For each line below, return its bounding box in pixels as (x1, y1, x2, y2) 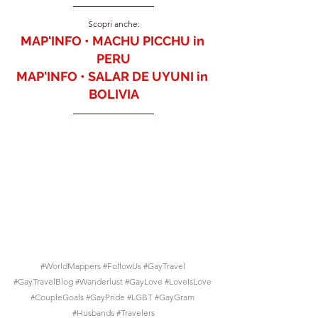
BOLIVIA (88, 87, 139, 102)
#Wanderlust (75, 275, 123, 287)
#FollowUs (102, 260, 141, 271)
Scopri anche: (87, 18, 140, 30)
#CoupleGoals (31, 291, 84, 302)
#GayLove (125, 275, 163, 287)
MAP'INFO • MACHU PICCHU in (20, 33, 207, 49)
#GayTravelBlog (13, 275, 73, 287)
